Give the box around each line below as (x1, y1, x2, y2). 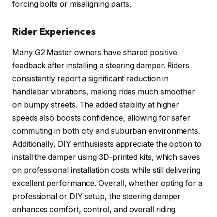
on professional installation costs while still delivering (12, 166, 201, 175)
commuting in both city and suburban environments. (12, 126, 201, 136)
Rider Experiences (12, 25, 96, 37)
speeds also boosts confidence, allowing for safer (12, 113, 191, 123)
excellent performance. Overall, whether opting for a (12, 179, 202, 188)
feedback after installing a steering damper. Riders (12, 61, 189, 71)
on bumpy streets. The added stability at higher (12, 100, 180, 110)
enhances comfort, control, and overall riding (12, 205, 176, 215)
